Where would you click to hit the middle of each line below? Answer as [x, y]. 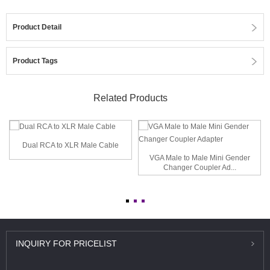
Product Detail [37, 27]
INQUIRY [33, 243]
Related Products [130, 98]
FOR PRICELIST [84, 243]
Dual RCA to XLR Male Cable [71, 146]
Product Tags [35, 61]
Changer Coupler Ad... [199, 168]
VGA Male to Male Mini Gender [199, 158]
